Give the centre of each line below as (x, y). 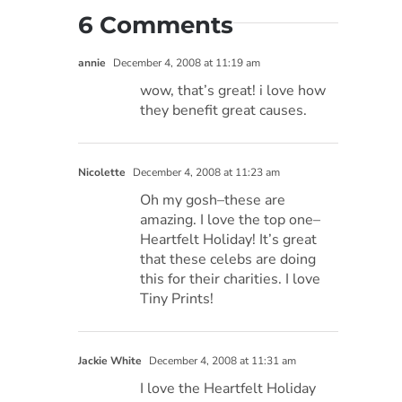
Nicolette (102, 172)
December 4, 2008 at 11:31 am (222, 360)
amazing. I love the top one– (231, 219)
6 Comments (156, 24)
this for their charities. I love (231, 279)
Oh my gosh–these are (213, 200)
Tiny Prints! (177, 298)
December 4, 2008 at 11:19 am (186, 62)
